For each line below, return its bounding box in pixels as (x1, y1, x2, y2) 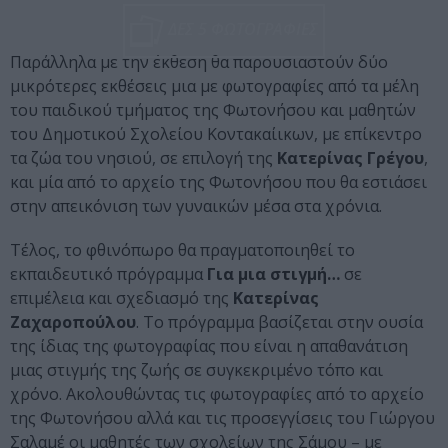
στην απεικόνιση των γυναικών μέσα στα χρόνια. (10, 195, 382, 218)
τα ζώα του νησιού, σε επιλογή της (10, 147, 277, 170)
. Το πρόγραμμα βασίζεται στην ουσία (136, 311, 423, 334)
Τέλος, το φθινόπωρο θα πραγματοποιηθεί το (10, 239, 355, 262)
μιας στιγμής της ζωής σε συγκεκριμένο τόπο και (10, 359, 383, 382)
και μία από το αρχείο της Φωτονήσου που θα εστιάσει (10, 171, 427, 194)
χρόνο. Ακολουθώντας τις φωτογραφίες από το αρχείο (10, 383, 424, 406)
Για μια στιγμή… (207, 263, 340, 286)
